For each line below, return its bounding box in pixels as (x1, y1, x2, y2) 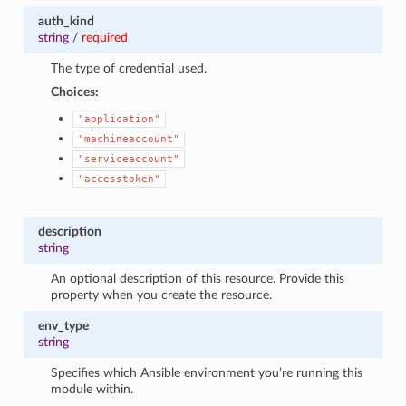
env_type (37, 318, 89, 333)
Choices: (51, 84, 100, 99)
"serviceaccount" (78, 152, 180, 165)
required (81, 30, 128, 44)
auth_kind (37, 14, 94, 28)
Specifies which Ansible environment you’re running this (51, 365, 363, 380)
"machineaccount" (78, 132, 180, 145)
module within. (51, 382, 134, 396)
